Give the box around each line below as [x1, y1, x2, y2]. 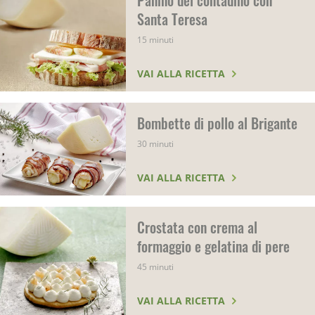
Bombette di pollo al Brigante [137, 112, 298, 134]
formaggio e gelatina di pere [137, 236, 290, 257]
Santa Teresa [137, 8, 208, 30]
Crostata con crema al [137, 217, 258, 238]
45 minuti [137, 261, 174, 273]
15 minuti [137, 34, 174, 46]
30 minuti [137, 138, 174, 150]
